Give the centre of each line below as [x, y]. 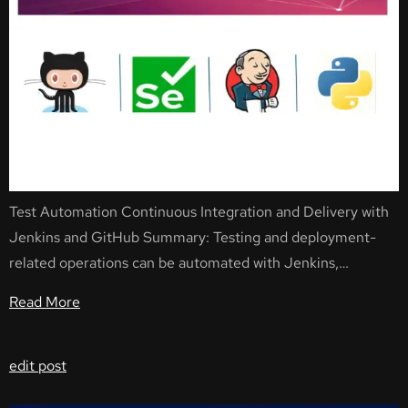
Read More [45, 301]
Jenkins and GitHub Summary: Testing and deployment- [193, 238]
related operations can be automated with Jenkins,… [179, 263]
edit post [38, 366]
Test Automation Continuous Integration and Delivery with [199, 212]
